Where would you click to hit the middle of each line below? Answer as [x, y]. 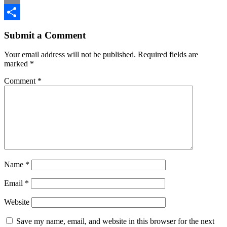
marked [17, 64]
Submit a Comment [45, 35]
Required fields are [168, 55]
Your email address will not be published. [70, 55]
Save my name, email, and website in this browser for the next [115, 221]
